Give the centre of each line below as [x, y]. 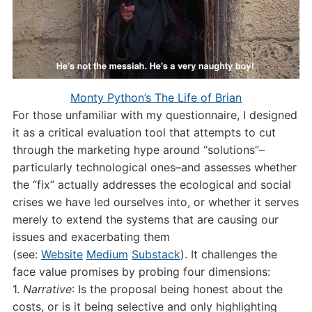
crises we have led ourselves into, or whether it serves [155, 202]
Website [62, 255]
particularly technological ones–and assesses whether [154, 167]
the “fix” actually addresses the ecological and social [151, 185]
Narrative [47, 289]
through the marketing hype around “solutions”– [138, 150]
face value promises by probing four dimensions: [141, 272]
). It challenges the [228, 255]
